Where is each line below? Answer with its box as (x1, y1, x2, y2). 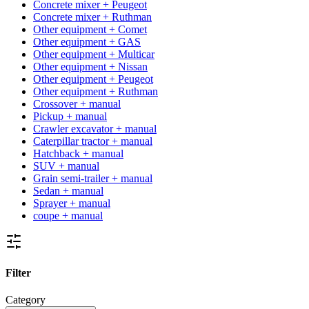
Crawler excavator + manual (33, 122, 157, 134)
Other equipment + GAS (33, 35, 141, 48)
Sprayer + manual (33, 197, 110, 209)
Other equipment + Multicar (33, 48, 154, 60)
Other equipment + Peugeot (33, 72, 153, 85)
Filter (6, 267, 31, 279)
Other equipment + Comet (33, 23, 147, 35)
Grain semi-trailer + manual (33, 172, 152, 184)
